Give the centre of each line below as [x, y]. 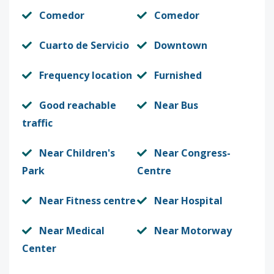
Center [39, 248]
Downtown [181, 45]
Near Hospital [188, 201]
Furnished [178, 75]
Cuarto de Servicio [84, 45]
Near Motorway [193, 231]
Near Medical [72, 231]
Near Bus [176, 105]
